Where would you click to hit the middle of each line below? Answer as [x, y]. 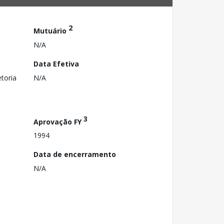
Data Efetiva [56, 63]
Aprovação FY [58, 121]
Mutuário [51, 30]
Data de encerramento [75, 154]
